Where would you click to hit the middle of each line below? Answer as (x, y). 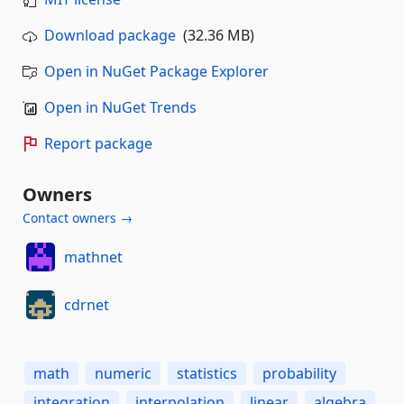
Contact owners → (78, 217)
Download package (110, 35)
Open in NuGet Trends (120, 107)
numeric (123, 373)
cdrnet (86, 305)
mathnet (93, 257)
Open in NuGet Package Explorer (156, 71)
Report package (98, 143)
